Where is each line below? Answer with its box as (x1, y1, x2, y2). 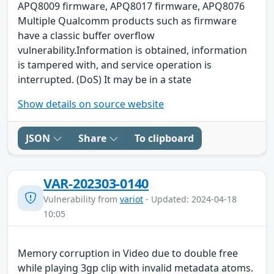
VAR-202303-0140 (43, 174, 149, 192)
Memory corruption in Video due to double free (18, 246, 238, 260)
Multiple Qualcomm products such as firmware (18, 13, 237, 28)
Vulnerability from (43, 193, 120, 205)
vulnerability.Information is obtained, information (18, 43, 247, 57)
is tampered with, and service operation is (18, 57, 212, 72)
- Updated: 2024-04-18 (143, 193, 237, 205)
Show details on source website (18, 97, 164, 111)
